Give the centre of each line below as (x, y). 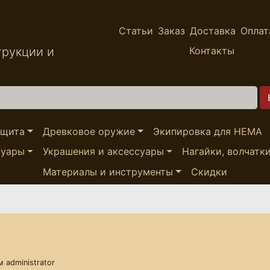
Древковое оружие (89, 131)
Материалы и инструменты (108, 171)
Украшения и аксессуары (103, 152)
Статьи (136, 30)
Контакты (212, 51)
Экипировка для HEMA (207, 131)
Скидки (209, 171)
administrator (30, 262)
